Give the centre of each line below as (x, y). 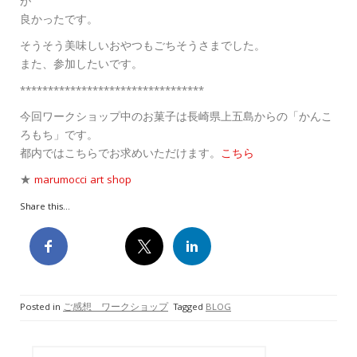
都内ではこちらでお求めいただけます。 (120, 155)
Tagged (189, 308)
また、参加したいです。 (81, 66)
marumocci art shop (83, 181)
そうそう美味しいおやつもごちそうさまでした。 (143, 47)
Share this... (45, 208)
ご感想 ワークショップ (116, 308)
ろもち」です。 (59, 137)
